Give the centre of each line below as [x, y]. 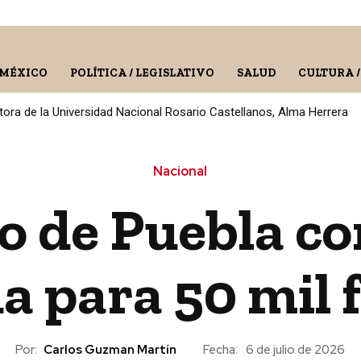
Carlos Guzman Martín [110, 349]
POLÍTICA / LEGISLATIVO [142, 73]
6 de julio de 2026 [295, 350]
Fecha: [220, 349]
